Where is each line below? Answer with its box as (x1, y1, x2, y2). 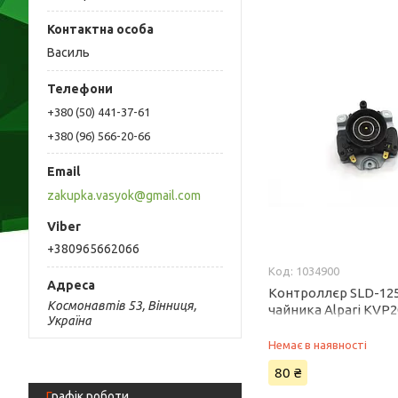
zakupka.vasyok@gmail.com (47, 187, 201, 203)
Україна (47, 313, 92, 328)
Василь (47, 45, 90, 60)
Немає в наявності (268, 338, 368, 351)
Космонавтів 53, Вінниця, (47, 298, 196, 313)
